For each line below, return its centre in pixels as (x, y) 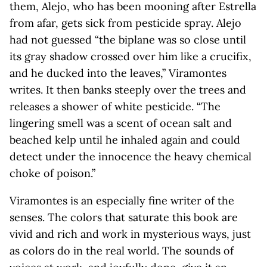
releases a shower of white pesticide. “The (115, 106)
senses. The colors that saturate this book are (124, 217)
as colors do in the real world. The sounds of (122, 251)
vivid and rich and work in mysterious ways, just (130, 234)
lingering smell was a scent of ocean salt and (121, 123)
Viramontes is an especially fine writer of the (122, 201)
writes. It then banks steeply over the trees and (128, 90)
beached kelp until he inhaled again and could (125, 140)
